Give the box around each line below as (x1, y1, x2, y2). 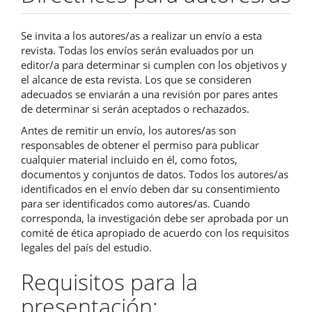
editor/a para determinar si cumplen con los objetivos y (21, 57, 287, 72)
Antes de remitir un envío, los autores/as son (21, 123, 236, 138)
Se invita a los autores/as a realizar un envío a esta (21, 28, 262, 42)
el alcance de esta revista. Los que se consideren (21, 72, 251, 86)
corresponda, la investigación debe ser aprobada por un (21, 211, 288, 226)
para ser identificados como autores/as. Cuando (21, 196, 250, 211)
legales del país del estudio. (21, 240, 152, 255)
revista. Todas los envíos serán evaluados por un (21, 42, 253, 57)
